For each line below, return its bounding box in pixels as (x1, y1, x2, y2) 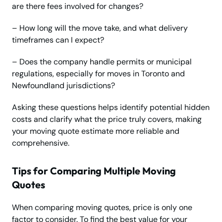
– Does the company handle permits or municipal (12, 56, 192, 67)
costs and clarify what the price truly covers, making (12, 114, 202, 125)
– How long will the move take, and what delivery (12, 23, 188, 34)
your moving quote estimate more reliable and (12, 126, 179, 137)
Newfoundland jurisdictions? (12, 80, 115, 91)
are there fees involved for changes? (12, 1, 143, 12)
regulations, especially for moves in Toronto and (12, 68, 185, 79)
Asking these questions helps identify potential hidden (12, 102, 210, 113)
